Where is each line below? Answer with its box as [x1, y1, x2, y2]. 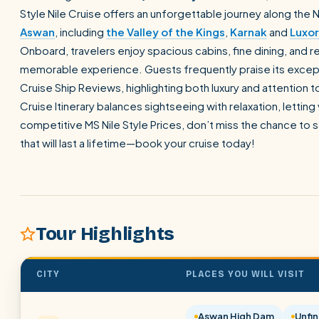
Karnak [230, 25, 267, 38]
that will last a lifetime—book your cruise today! [20, 136, 255, 150]
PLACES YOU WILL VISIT [186, 269, 305, 279]
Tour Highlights [36, 223, 175, 245]
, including [55, 25, 106, 38]
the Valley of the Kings [106, 25, 225, 38]
